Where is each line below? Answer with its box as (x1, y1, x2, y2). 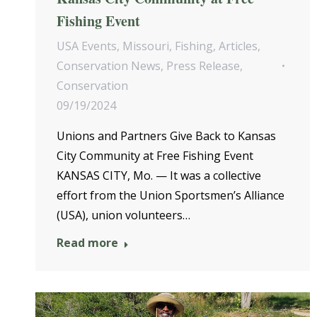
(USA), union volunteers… (57, 207, 190, 223)
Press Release (166, 58, 240, 74)
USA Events (57, 38, 117, 54)
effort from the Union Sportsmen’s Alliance (57, 188, 284, 203)
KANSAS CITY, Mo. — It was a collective (57, 168, 261, 183)
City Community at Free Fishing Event (57, 148, 253, 163)
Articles (219, 38, 258, 54)
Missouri (122, 38, 169, 54)
